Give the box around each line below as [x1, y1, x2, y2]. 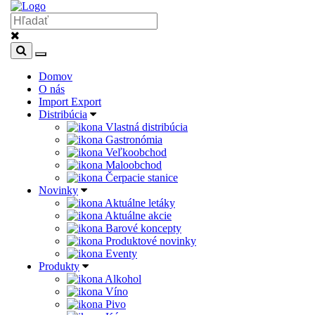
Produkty [39, 260, 79, 272]
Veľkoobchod [103, 146, 167, 158]
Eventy [103, 247, 137, 259]
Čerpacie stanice [103, 172, 178, 184]
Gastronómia [103, 134, 162, 146]
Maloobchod [103, 159, 162, 171]
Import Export [39, 96, 101, 108]
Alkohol [103, 273, 141, 285]
